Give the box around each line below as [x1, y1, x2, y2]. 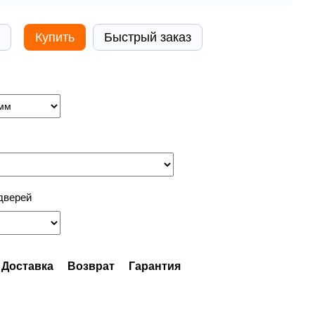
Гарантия [129, 260, 181, 272]
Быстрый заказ [104, 30, 192, 44]
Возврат [67, 260, 115, 272]
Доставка [1, 260, 54, 272]
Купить [35, 30, 75, 44]
